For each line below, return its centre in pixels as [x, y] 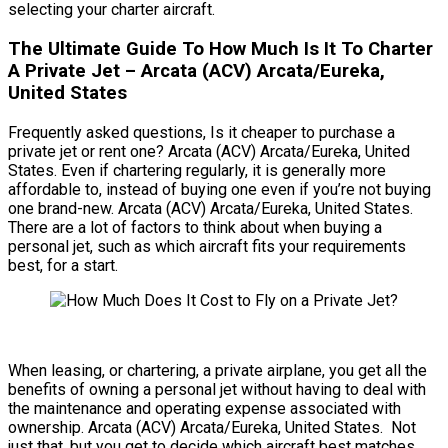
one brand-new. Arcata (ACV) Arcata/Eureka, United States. [212, 208]
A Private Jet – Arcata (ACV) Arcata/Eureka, [196, 70]
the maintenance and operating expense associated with [204, 408]
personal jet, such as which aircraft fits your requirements [207, 246]
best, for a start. [63, 265]
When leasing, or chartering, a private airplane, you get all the [217, 370]
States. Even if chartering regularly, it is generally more [197, 170]
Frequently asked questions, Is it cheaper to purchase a [201, 132]
